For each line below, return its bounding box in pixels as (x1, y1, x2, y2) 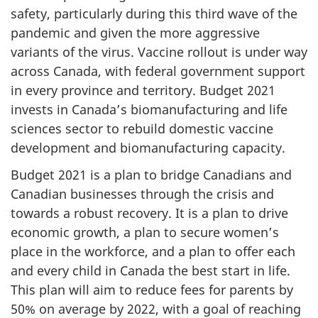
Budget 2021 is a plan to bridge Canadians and (11, 166, 292, 184)
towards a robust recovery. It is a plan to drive (11, 204, 288, 222)
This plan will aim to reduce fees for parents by (11, 281, 293, 299)
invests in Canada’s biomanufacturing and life (11, 100, 287, 118)
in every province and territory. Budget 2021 (11, 81, 275, 99)
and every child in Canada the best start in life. (11, 262, 290, 280)
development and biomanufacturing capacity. (11, 138, 285, 156)
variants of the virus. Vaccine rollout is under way (11, 43, 307, 60)
